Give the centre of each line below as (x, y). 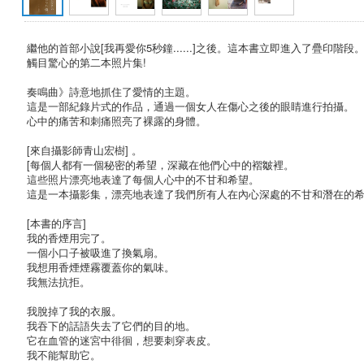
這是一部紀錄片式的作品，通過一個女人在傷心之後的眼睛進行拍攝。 (191, 106)
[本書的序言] (56, 223)
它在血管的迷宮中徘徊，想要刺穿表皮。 (122, 340)
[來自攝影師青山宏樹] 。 (84, 149)
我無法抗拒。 (58, 281)
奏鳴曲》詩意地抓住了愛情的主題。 (111, 91)
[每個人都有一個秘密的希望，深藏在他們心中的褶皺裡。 (160, 164)
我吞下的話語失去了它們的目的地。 (111, 325)
